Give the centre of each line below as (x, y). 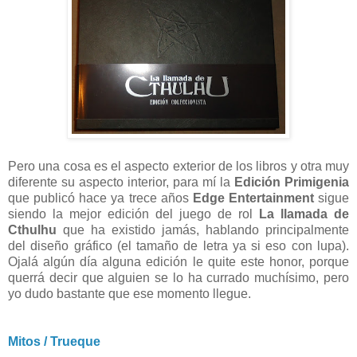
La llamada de (304, 214)
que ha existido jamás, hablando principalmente (203, 229)
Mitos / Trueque (54, 341)
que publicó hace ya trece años (100, 198)
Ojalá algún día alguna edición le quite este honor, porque (178, 261)
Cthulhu (32, 229)
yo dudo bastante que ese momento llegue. (129, 293)
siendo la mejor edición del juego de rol (133, 214)
